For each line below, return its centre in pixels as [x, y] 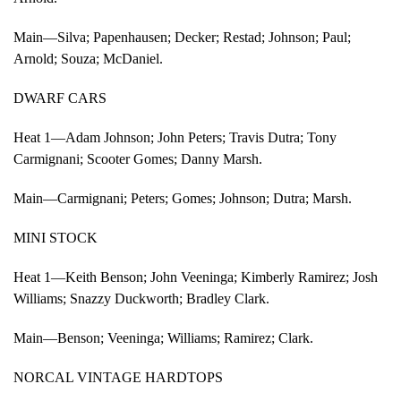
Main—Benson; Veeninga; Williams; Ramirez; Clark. [163, 337]
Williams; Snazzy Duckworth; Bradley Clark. [141, 298]
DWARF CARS [60, 98]
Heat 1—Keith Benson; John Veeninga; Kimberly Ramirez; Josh [196, 277]
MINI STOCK [55, 237]
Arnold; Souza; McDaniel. [88, 58]
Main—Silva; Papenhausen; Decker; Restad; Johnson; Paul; [182, 37]
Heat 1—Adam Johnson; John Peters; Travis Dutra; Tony [175, 137]
